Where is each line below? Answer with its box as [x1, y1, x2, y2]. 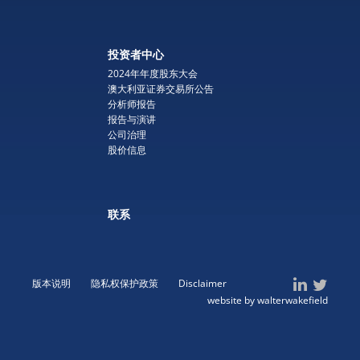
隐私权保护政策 [91, 276, 158, 290]
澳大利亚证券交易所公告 [108, 81, 214, 96]
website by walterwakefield [207, 292, 328, 307]
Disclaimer [178, 276, 227, 290]
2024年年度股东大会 [108, 66, 198, 80]
